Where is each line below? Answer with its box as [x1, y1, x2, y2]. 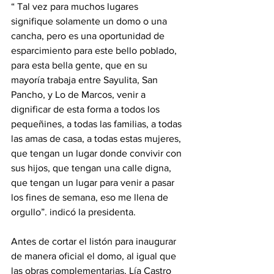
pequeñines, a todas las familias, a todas [11, 119, 184, 130]
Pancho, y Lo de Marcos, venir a [11, 89, 148, 100]
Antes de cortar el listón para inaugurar [11, 236, 179, 247]
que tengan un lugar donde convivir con [11, 148, 184, 159]
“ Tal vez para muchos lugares [11, 1, 141, 12]
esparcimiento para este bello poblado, [11, 45, 182, 56]
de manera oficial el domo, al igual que [11, 251, 179, 262]
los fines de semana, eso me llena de [11, 192, 171, 203]
